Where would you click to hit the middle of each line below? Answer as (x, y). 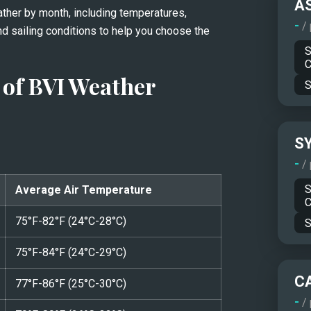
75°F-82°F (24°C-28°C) (70, 221)
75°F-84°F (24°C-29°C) (70, 252)
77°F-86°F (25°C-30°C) (70, 283)
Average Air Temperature (83, 190)
